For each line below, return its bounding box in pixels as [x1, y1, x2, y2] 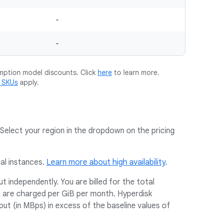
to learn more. [112, 68, 159, 77]
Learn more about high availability [46, 157, 165, 167]
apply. [18, 78, 39, 87]
